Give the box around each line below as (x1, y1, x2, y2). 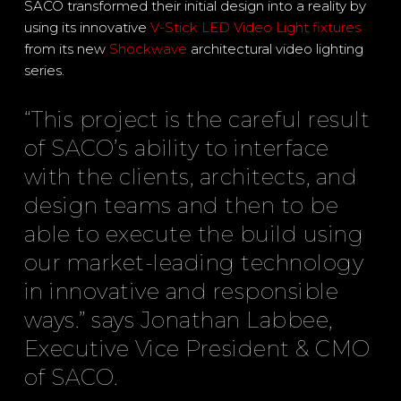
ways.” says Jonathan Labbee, (23, 307, 333, 333)
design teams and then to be (23, 192, 339, 218)
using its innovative (23, 19, 150, 36)
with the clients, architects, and (23, 164, 358, 190)
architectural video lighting (186, 40, 363, 57)
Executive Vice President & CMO (23, 336, 371, 362)
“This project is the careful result (23, 107, 371, 132)
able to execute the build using (23, 221, 364, 247)
